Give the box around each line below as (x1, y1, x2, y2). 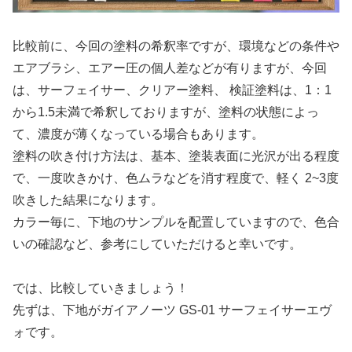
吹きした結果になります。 (13, 192, 163, 207)
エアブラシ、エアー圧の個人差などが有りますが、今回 (13, 60, 327, 75)
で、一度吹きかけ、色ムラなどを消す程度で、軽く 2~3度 (13, 170, 339, 185)
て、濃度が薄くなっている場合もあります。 (13, 126, 264, 141)
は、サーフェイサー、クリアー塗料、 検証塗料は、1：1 (13, 82, 332, 97)
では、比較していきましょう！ (13, 281, 189, 295)
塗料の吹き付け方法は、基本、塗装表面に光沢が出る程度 (13, 148, 339, 163)
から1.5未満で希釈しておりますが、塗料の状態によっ (13, 104, 319, 119)
